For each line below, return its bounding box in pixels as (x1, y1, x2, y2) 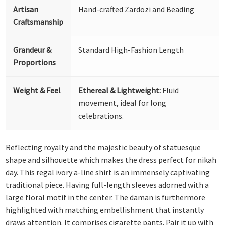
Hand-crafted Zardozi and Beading (78, 4, 195, 14)
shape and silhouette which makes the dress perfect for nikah (6, 155, 217, 165)
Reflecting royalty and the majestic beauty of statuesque (6, 142, 201, 153)
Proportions (13, 57, 56, 67)
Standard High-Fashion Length (78, 44, 184, 55)
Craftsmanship (13, 16, 64, 27)
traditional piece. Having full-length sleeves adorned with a (6, 180, 209, 190)
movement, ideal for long (78, 97, 167, 108)
